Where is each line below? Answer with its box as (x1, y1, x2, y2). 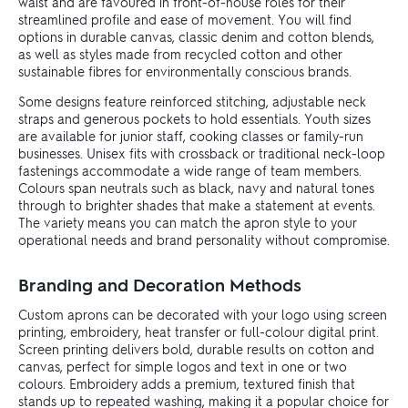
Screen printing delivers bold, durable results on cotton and (18, 341, 374, 358)
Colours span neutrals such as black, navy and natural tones (18, 179, 374, 197)
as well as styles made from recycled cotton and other (18, 46, 342, 63)
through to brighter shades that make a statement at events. (18, 197, 375, 214)
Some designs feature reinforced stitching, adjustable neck (18, 93, 366, 110)
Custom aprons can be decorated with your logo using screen (18, 306, 387, 323)
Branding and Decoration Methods (18, 273, 301, 297)
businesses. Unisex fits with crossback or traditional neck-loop (18, 145, 385, 162)
